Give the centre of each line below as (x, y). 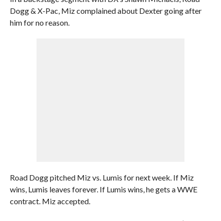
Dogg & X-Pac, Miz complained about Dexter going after (106, 11)
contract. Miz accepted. (50, 201)
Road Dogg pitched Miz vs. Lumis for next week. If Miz (102, 177)
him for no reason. (39, 22)
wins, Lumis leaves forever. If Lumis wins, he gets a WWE (103, 189)
